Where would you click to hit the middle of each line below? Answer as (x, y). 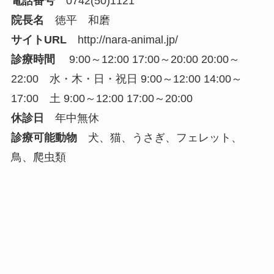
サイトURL (39, 39)
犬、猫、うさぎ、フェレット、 (159, 137)
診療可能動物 (44, 137)
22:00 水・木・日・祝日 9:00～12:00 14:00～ (126, 79)
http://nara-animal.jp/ (128, 39)
